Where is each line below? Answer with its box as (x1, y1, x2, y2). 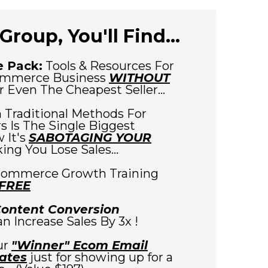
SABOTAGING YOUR (29, 130, 151, 145)
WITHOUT (109, 71, 170, 85)
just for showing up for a (27, 250, 173, 264)
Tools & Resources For (42, 59, 174, 73)
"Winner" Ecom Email (11, 238, 148, 252)
